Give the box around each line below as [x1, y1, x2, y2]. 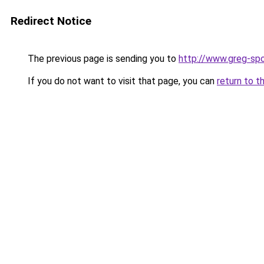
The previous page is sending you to [25, 53, 179, 64]
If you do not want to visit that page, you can [25, 75, 217, 87]
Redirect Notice [11, 14, 91, 28]
